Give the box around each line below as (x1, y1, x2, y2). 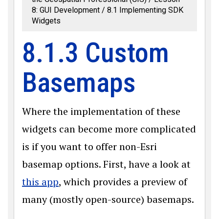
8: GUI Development (32, 5, 100, 15)
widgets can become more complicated (22, 122, 196, 135)
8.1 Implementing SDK (107, 5, 183, 15)
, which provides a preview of (59, 175, 187, 188)
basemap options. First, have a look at (22, 157, 191, 171)
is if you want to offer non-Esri (22, 140, 157, 153)
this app (22, 175, 59, 188)
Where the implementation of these (22, 105, 180, 118)
